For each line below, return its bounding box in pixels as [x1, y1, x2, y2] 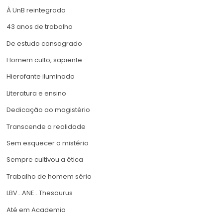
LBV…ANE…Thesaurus [6, 188, 73, 198]
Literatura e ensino [6, 88, 66, 98]
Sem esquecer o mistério [6, 138, 89, 148]
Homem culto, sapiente [6, 55, 82, 65]
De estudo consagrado [6, 38, 82, 48]
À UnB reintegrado [6, 5, 66, 15]
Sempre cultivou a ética [6, 155, 83, 165]
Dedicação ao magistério [6, 105, 90, 115]
